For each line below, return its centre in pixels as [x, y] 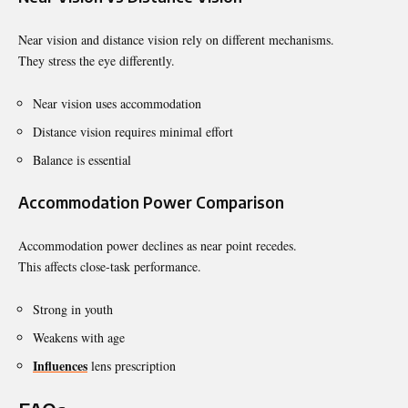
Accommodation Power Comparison [151, 202]
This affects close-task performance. [110, 266]
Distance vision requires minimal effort [133, 131]
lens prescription [132, 365]
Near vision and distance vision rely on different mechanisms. [176, 39]
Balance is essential [82, 159]
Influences [60, 365]
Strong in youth [73, 309]
